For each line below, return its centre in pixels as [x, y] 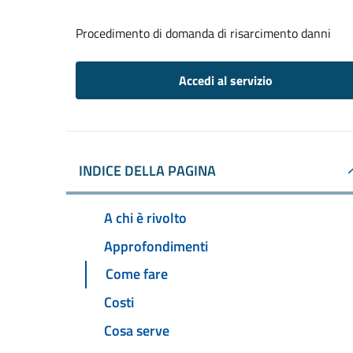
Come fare [137, 274]
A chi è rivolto [145, 217]
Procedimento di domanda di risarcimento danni [203, 33]
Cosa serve [137, 331]
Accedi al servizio [225, 80]
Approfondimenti [156, 246]
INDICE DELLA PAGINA [147, 171]
